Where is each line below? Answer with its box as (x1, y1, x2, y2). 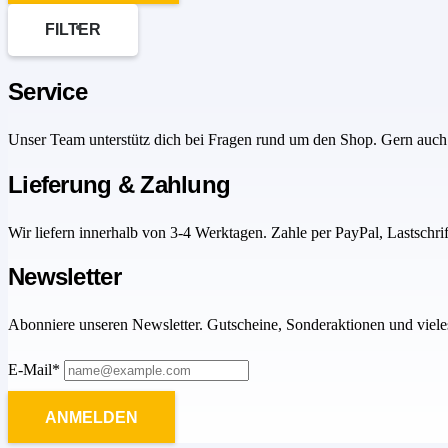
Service (8, 77, 87, 105)
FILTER (45, 21, 102, 39)
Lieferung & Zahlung (8, 170, 231, 198)
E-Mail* (8, 361, 60, 379)
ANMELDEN (45, 408, 139, 426)
